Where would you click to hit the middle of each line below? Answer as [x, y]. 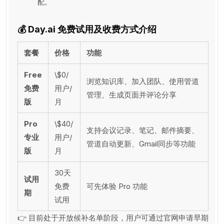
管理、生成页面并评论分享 [131, 94]
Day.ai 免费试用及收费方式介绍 [92, 29]
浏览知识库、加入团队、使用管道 [143, 81]
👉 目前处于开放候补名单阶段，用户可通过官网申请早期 [113, 217]
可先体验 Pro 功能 [117, 186]
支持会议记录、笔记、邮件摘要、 [143, 130]
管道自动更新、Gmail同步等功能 [141, 143]
